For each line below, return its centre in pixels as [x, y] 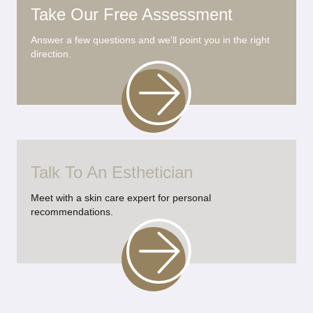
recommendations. [72, 212]
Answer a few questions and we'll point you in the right [150, 39]
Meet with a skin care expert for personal [121, 198]
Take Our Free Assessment [132, 14]
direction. [51, 53]
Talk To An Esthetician [112, 173]
